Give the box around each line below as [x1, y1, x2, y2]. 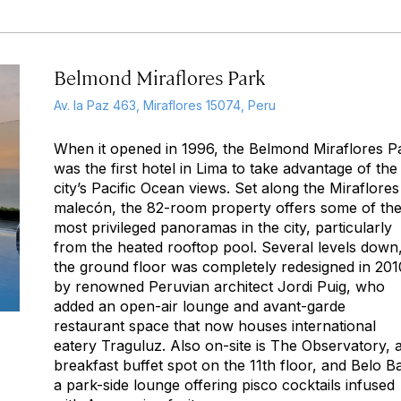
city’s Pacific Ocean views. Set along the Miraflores [54, 179, 399, 197]
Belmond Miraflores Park [54, 64, 266, 90]
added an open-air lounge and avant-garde [54, 297, 346, 315]
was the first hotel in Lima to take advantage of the [54, 159, 397, 177]
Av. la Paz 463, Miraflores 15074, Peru [54, 98, 276, 113]
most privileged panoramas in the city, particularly [54, 218, 392, 236]
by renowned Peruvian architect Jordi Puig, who [54, 277, 385, 295]
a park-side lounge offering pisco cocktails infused [54, 376, 395, 394]
